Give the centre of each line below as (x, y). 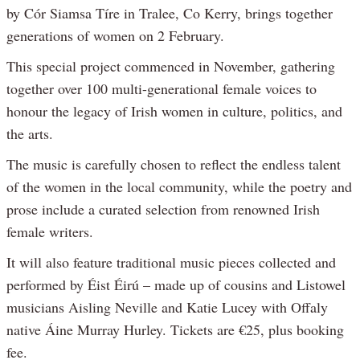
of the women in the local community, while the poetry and (179, 186)
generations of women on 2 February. (115, 35)
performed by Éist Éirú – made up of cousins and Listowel (176, 284)
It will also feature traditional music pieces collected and (171, 262)
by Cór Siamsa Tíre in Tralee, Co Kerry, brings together (170, 12)
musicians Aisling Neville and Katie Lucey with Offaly (167, 307)
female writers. (50, 231)
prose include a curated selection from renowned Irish (163, 209)
